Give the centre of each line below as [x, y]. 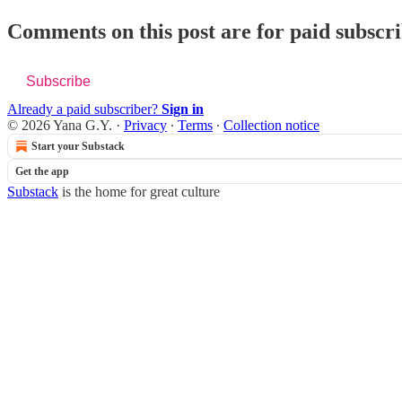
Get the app [42, 171]
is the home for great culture [139, 191]
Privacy [145, 125]
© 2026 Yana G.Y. [60, 125]
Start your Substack [78, 146]
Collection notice [271, 125]
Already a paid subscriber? [84, 109]
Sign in [183, 109]
